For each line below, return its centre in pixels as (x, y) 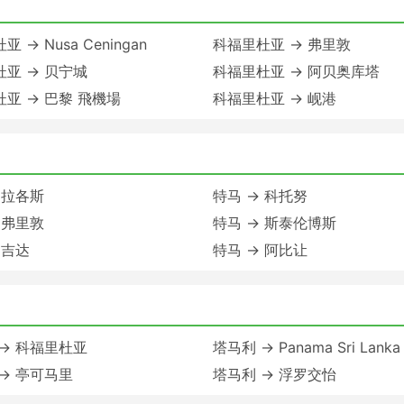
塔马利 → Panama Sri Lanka (307, 347)
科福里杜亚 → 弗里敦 (282, 44)
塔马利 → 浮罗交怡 (275, 374)
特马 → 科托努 (260, 195)
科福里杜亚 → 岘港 (275, 98)
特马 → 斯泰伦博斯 (275, 222)
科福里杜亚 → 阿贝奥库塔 (296, 71)
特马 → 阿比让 (260, 249)
